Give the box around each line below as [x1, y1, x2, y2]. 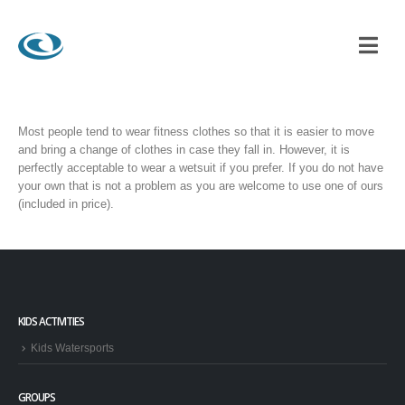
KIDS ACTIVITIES [18, 313, 84, 328]
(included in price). [18, 197, 114, 211]
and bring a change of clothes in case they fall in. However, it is [18, 143, 350, 156]
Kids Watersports [31, 342, 114, 354]
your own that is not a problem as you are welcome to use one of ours [18, 179, 383, 193]
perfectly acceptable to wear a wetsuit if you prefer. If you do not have [18, 161, 383, 174]
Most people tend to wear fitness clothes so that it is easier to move [18, 125, 374, 138]
